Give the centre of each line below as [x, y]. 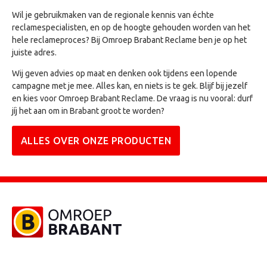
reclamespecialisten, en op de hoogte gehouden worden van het [131, 27]
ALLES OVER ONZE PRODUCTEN [96, 140]
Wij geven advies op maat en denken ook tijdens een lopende [125, 73]
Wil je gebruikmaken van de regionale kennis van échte [113, 15]
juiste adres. [34, 52]
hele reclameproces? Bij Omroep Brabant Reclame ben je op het [129, 40]
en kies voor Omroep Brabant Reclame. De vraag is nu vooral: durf [132, 98]
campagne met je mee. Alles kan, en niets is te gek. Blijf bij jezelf [130, 86]
